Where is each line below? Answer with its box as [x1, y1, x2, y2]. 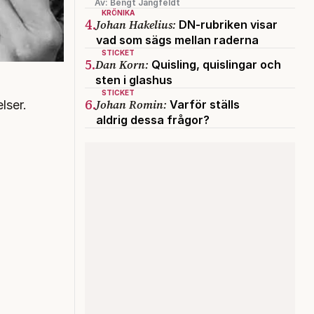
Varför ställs [167, 97, 240, 111]
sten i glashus [95, 72, 172, 87]
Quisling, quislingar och [149, 57, 281, 71]
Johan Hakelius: [96, 16, 176, 32]
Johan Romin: [96, 96, 167, 112]
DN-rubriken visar [176, 17, 278, 32]
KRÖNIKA [102, 8, 135, 17]
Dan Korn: [95, 56, 149, 72]
